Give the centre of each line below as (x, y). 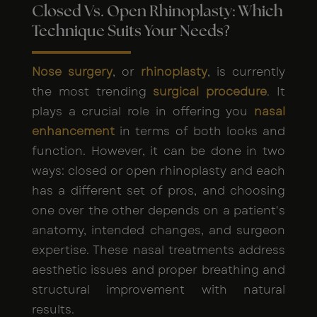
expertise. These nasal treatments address (158, 250)
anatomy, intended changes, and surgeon (158, 230)
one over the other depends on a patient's (158, 210)
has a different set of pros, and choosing (158, 190)
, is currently (246, 71)
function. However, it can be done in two (158, 151)
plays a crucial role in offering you (143, 111)
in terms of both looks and (200, 131)
